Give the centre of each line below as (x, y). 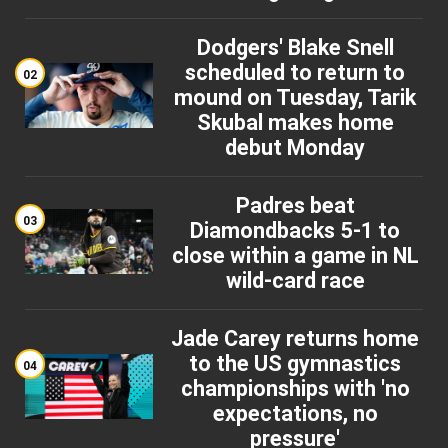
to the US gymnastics (295, 364)
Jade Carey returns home (295, 339)
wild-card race (295, 281)
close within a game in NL (295, 256)
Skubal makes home (295, 123)
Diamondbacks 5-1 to (295, 231)
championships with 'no (295, 389)
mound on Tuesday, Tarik (295, 98)
